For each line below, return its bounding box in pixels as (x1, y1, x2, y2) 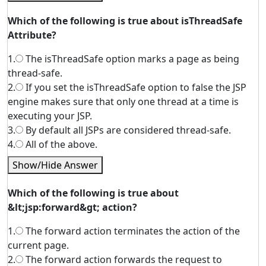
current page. (8, 239, 69, 252)
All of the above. (23, 138, 97, 151)
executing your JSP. (8, 109, 92, 122)
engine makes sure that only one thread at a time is (8, 95, 239, 108)
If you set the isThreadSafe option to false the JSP (23, 81, 246, 94)
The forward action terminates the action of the (23, 224, 240, 237)
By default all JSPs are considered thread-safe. (23, 123, 231, 137)
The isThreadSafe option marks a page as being (23, 52, 239, 65)
